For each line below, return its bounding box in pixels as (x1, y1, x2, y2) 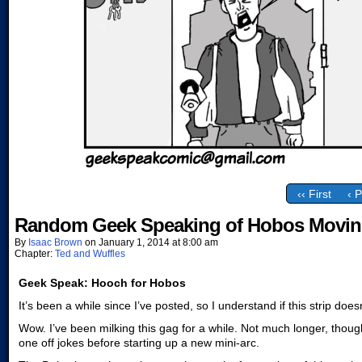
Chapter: (15, 248, 55, 259)
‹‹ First (297, 187, 331, 201)
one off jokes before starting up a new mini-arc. (19, 336, 259, 349)
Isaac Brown (28, 237, 82, 248)
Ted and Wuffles (55, 248, 125, 259)
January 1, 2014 (99, 237, 170, 248)
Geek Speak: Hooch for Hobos (19, 276, 186, 289)
